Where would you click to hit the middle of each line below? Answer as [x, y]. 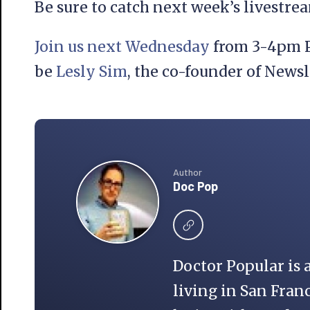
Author [188, 172]
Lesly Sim [92, 72]
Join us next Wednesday [122, 47]
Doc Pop [195, 186]
